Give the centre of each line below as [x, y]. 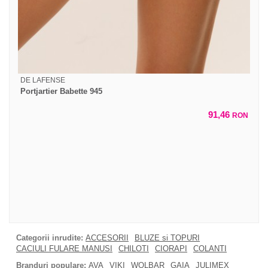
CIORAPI [171, 248]
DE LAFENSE [43, 80]
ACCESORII [107, 237]
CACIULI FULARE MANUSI [64, 248]
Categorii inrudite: [50, 237]
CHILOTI [134, 248]
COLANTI [210, 248]
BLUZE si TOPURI [167, 237]
